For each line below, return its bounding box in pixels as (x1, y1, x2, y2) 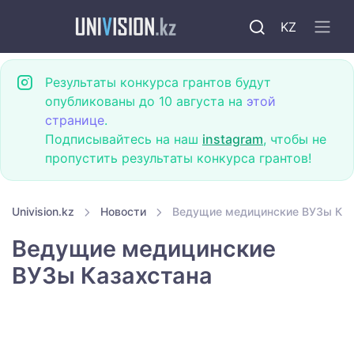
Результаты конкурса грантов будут (45, 74, 271, 90)
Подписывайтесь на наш (45, 131, 202, 147)
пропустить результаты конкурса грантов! (45, 150, 311, 166)
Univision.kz (12, 205, 74, 218)
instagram (202, 131, 263, 147)
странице (45, 112, 104, 128)
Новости (100, 205, 146, 218)
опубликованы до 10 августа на (45, 93, 247, 109)
